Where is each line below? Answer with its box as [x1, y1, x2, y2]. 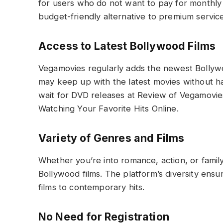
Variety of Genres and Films [38, 131, 185, 144]
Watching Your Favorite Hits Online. [38, 104, 179, 114]
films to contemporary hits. [38, 182, 145, 192]
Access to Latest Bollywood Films [38, 39, 216, 53]
